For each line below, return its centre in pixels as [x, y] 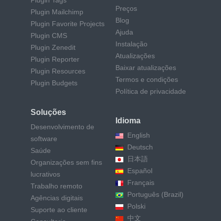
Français [141, 183]
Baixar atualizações [146, 68]
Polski [136, 206]
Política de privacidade [151, 92]
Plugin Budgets [54, 83]
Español [140, 171]
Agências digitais [57, 198]
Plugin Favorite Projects [68, 24]
